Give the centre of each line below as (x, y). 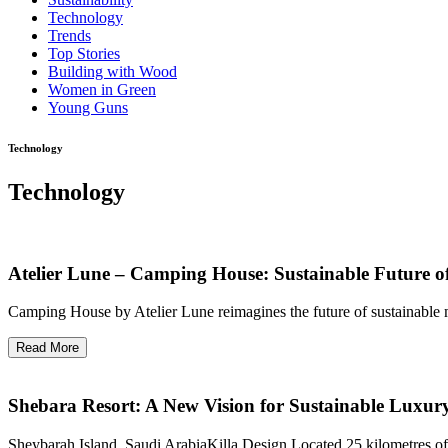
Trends (69, 35)
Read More (47, 348)
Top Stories (84, 53)
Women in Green (102, 89)
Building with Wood (112, 71)
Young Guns (88, 107)
